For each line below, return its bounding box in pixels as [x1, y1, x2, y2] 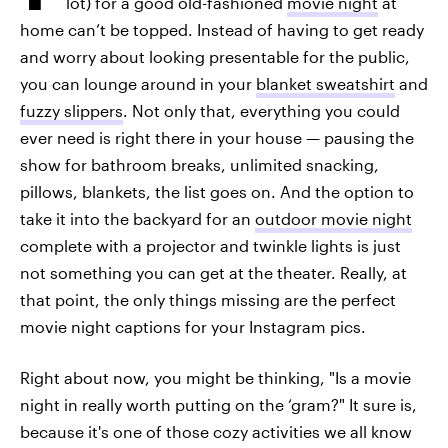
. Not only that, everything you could [123, 101, 400, 120]
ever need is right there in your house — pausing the [20, 128, 414, 147]
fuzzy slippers [20, 101, 123, 120]
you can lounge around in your [20, 74, 256, 93]
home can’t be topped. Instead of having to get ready [20, 20, 424, 39]
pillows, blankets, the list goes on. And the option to [20, 182, 414, 201]
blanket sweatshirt [256, 74, 395, 93]
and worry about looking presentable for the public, [20, 47, 410, 66]
